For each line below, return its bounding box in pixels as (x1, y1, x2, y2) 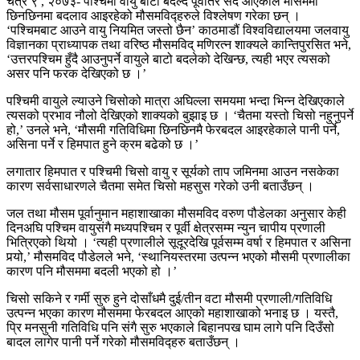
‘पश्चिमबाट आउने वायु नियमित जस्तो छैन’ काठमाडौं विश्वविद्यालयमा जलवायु (6, 22, 349, 37)
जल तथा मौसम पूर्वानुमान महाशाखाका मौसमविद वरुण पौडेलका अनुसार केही (6, 206, 346, 220)
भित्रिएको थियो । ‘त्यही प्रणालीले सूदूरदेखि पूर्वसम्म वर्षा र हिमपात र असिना (6, 235, 351, 249)
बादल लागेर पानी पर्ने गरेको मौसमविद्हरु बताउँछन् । (6, 334, 240, 349)
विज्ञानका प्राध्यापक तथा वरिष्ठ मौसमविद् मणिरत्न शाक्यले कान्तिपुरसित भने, (6, 37, 351, 51)
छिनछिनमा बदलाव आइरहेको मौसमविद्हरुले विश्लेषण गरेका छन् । (6, 8, 301, 22)
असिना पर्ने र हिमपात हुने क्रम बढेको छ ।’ (6, 137, 198, 151)
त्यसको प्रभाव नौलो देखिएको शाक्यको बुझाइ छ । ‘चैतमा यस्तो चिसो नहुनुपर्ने (6, 108, 354, 122)
